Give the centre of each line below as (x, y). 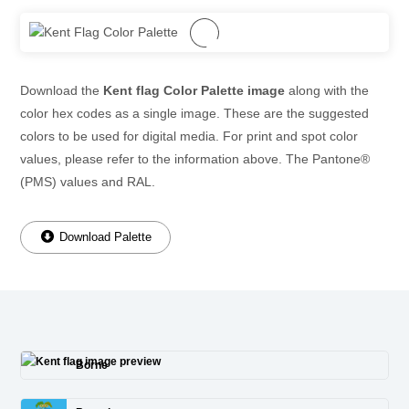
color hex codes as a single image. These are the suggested (194, 113)
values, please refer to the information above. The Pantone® (195, 159)
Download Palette (104, 237)
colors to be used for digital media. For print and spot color (189, 136)
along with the (327, 90)
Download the (62, 90)
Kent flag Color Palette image (194, 90)
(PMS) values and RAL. (88, 182)
